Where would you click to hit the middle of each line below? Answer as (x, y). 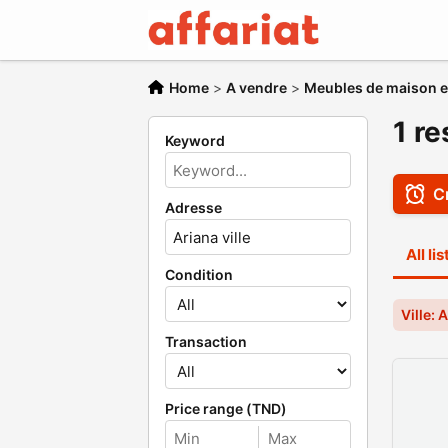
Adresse (193, 207)
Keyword (195, 140)
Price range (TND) (226, 408)
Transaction (206, 341)
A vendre (256, 87)
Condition (199, 274)
